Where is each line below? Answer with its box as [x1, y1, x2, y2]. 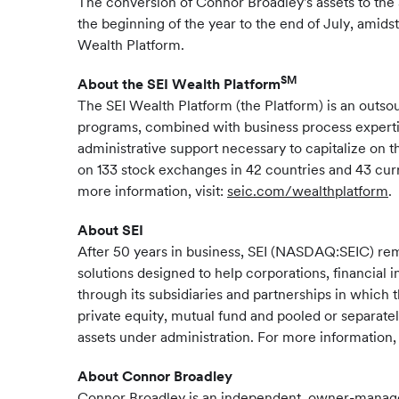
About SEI [77, 222, 143, 239]
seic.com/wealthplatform [227, 183, 388, 199]
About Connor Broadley [77, 368, 232, 385]
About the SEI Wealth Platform [77, 76, 281, 93]
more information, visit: [77, 183, 227, 199]
